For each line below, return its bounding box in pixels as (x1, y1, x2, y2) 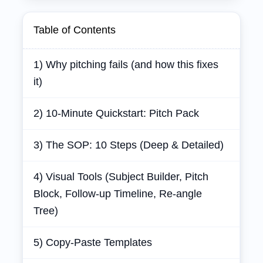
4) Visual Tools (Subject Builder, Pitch (33, 171, 208, 183)
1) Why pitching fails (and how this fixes (33, 59, 218, 70)
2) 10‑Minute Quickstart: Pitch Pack (33, 107, 199, 119)
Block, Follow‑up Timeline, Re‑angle (33, 188, 202, 200)
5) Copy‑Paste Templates (33, 237, 152, 248)
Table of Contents (33, 24, 116, 36)
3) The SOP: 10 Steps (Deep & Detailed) (33, 139, 224, 151)
